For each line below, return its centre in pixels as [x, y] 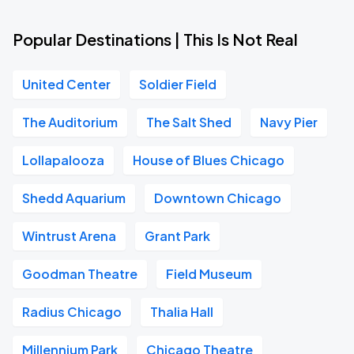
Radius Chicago [72, 312]
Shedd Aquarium [74, 198]
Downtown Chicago [218, 198]
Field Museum [209, 274]
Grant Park [177, 236]
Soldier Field [178, 84]
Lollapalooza [63, 160]
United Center [66, 84]
